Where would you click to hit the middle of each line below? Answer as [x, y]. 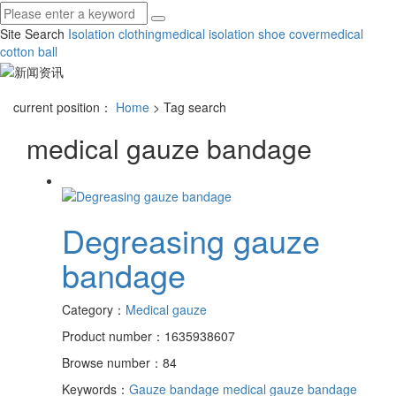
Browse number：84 [119, 362]
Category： [94, 309]
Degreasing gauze [191, 240]
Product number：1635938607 [148, 335]
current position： [65, 107]
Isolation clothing [115, 34]
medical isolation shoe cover [241, 34]
